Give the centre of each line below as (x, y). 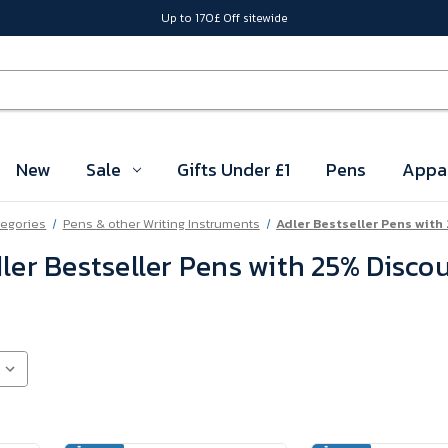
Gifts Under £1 (233, 169)
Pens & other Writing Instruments (161, 223)
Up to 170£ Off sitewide (224, 17)
